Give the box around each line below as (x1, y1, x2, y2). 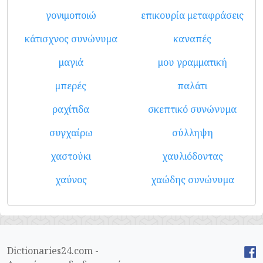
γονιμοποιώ (45, 9, 96, 22)
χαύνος (55, 173, 87, 186)
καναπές (173, 32, 211, 45)
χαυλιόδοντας (161, 150, 223, 163)
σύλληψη (171, 126, 213, 139)
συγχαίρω (49, 126, 93, 139)
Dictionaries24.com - (7, 244, 99, 257)
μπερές (55, 79, 86, 92)
